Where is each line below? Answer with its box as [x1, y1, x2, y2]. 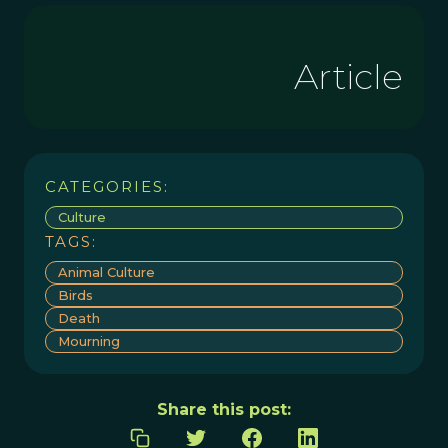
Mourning [58, 333, 120, 349]
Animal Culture [58, 264, 155, 280]
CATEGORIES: [45, 177, 169, 196]
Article [294, 55, 403, 98]
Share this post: [157, 400, 291, 419]
